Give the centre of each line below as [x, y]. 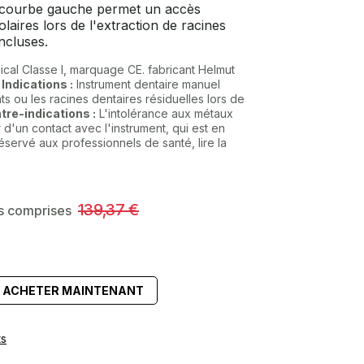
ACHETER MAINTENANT [73, 290]
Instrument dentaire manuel [147, 84]
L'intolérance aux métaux [165, 113]
